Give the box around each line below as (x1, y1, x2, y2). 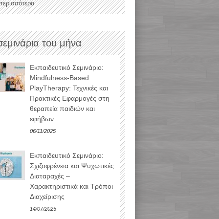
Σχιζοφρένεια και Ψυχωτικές (30, 161, 114, 170)
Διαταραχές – (30, 172, 70, 180)
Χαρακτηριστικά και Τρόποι (30, 182, 113, 190)
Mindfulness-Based (30, 73, 89, 82)
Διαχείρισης (30, 192, 65, 200)
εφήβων (30, 114, 54, 123)
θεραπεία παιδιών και (30, 104, 95, 112)
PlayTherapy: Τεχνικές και (30, 84, 108, 92)
